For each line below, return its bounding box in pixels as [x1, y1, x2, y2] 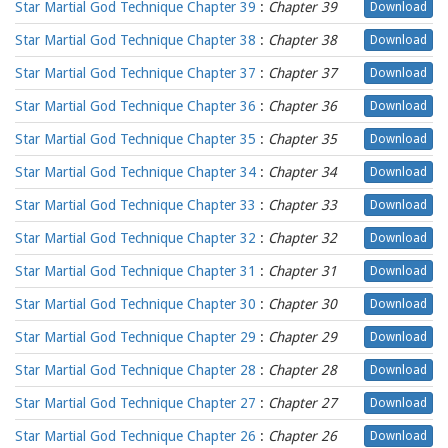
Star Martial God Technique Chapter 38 [15, 32, 256, 48]
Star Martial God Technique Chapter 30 [15, 296, 256, 312]
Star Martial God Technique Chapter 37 [15, 65, 256, 81]
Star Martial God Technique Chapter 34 [15, 164, 256, 180]
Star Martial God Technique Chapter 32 [15, 230, 256, 246]
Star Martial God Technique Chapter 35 [15, 131, 256, 147]
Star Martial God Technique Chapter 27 [15, 395, 256, 411]
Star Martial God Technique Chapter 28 [15, 362, 256, 378]
